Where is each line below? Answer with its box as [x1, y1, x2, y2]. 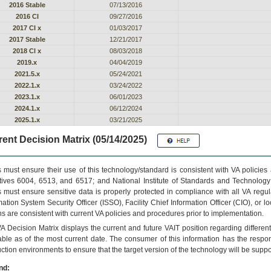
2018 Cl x [13, 47, 41, 54]
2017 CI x [13, 24, 41, 31]
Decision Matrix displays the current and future [5, 224, 165, 232]
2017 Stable [8, 36, 45, 43]
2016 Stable [8, 1, 45, 8]
